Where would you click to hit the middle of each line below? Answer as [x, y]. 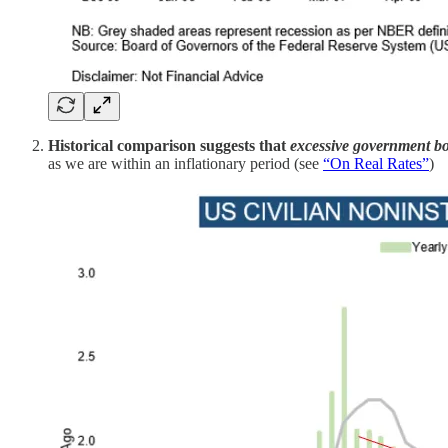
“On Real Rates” [376, 163]
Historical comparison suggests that [169, 145]
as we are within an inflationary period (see [185, 163]
